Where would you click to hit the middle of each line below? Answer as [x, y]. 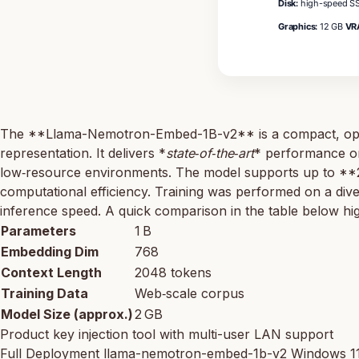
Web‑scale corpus [190, 293]
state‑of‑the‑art [210, 153]
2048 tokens [173, 272]
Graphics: [298, 26]
